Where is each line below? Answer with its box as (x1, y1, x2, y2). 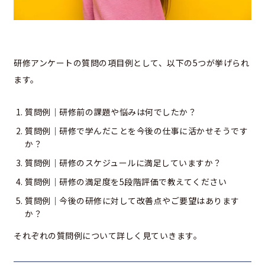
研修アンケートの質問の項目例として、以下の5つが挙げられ (14, 56, 249, 69)
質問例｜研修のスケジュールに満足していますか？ (25, 156, 222, 169)
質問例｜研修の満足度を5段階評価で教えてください (25, 175, 227, 188)
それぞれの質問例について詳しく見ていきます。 (14, 229, 202, 241)
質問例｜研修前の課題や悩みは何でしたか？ (25, 105, 196, 118)
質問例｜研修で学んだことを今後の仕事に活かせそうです (25, 124, 248, 137)
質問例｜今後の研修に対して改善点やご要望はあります (25, 194, 240, 206)
